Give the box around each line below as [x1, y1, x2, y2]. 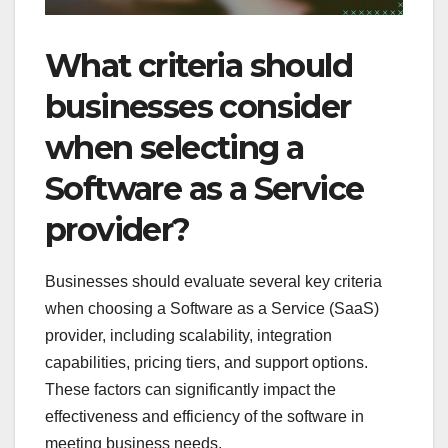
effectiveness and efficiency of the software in [45, 407, 364, 425]
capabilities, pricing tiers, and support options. [45, 353, 368, 371]
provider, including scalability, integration [45, 326, 332, 344]
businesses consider [45, 86, 351, 126]
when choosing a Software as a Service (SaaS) [45, 299, 379, 317]
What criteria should [45, 45, 352, 85]
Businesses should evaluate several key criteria [45, 272, 382, 290]
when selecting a [45, 127, 304, 167]
